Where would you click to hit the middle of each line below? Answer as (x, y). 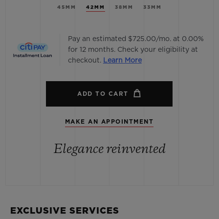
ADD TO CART (103, 94)
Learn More (122, 61)
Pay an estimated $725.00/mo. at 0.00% (136, 39)
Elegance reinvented (109, 150)
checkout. (84, 61)
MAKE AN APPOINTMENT (109, 122)
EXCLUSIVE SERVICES (65, 211)
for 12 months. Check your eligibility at (133, 50)
